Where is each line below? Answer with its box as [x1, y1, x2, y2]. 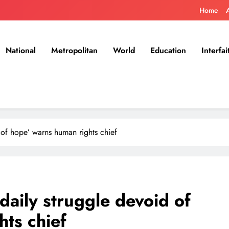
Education [150, 44, 186, 56]
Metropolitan [51, 44, 98, 56]
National [6, 44, 36, 56]
